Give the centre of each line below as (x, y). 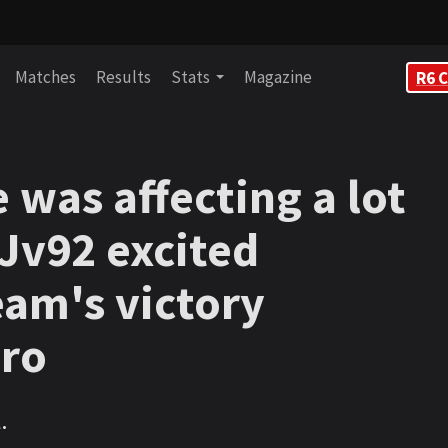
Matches (46, 77)
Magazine (278, 77)
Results (124, 77)
